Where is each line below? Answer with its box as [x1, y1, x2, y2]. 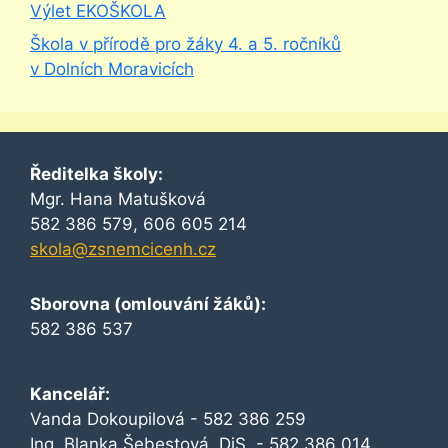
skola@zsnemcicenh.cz [30, 239, 216, 260]
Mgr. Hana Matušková [30, 189, 211, 210]
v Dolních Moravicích [30, 59, 194, 80]
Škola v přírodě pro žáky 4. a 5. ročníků [30, 34, 341, 55]
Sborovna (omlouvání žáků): [30, 294, 266, 315]
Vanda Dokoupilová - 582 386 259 [30, 409, 311, 430]
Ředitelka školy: [30, 164, 163, 185]
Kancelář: [30, 384, 110, 405]
